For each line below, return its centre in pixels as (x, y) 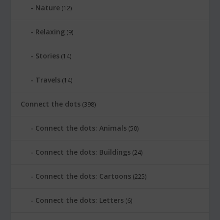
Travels (48, 80)
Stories (48, 56)
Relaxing (50, 32)
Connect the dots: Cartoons (83, 176)
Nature (48, 8)
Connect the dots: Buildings (83, 152)
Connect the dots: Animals (81, 128)
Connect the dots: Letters (80, 200)
